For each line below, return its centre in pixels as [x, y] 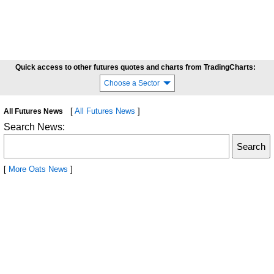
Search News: [34, 127]
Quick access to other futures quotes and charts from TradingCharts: [135, 67]
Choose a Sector [131, 83]
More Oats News [38, 169]
